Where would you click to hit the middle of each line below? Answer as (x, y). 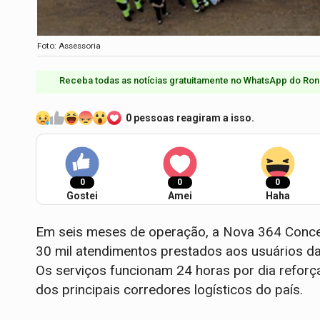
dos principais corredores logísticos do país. (169, 290)
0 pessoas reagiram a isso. (190, 118)
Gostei (82, 196)
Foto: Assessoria (69, 46)
